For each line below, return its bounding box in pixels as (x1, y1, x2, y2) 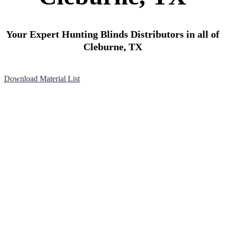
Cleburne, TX (83, 41, 142, 52)
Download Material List (4, 74, 80, 83)
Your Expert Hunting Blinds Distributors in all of (6, 29, 219, 40)
